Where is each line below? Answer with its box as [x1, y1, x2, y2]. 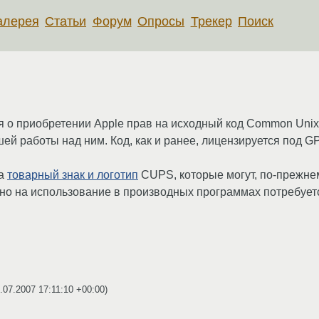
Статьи [45, 14, 87, 28]
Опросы [137, 14, 185, 28]
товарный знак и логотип [7, 168, 138, 181]
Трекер [190, 14, 232, 28]
